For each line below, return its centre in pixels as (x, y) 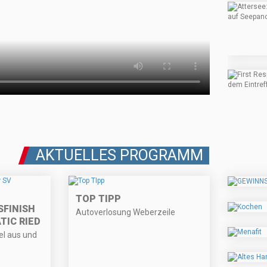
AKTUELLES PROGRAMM (119, 156)
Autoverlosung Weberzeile (126, 212)
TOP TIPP (99, 199)
